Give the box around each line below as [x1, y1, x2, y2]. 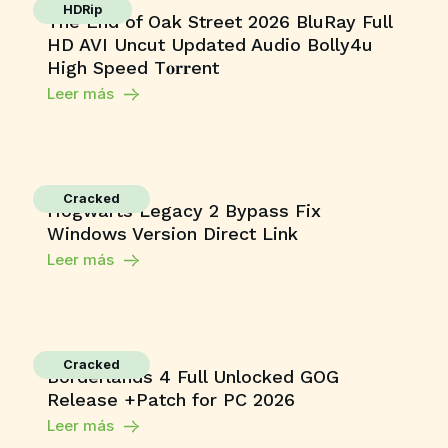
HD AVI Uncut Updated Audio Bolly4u [46, 34, 373, 55]
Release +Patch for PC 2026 [46, 389, 295, 410]
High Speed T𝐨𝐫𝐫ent [46, 57, 219, 78]
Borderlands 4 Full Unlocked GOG [46, 366, 339, 387]
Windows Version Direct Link [46, 223, 298, 244]
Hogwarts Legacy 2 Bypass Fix [46, 200, 321, 221]
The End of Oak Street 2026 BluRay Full [46, 11, 392, 32]
